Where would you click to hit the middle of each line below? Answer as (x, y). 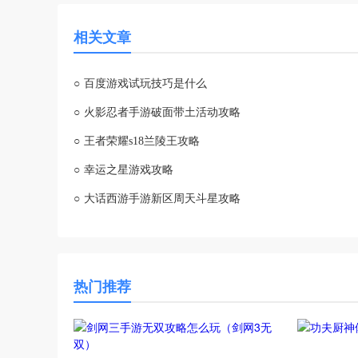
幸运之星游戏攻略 (129, 170)
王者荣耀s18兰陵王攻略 (142, 141)
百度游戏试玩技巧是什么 (145, 84)
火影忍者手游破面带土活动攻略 (162, 112)
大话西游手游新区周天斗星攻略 (162, 199)
